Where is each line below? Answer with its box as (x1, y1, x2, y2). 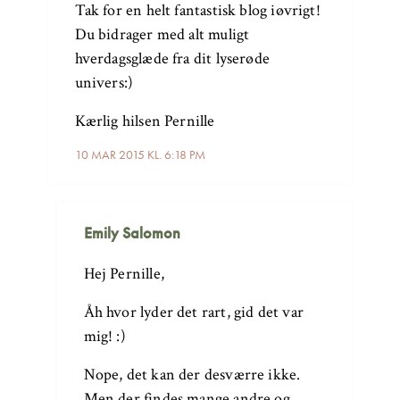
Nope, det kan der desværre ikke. (83, 363, 301, 385)
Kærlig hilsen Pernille (74, 110, 215, 131)
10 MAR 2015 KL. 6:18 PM (74, 146, 205, 162)
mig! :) (83, 325, 126, 346)
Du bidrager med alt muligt (74, 23, 250, 45)
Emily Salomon (83, 221, 180, 243)
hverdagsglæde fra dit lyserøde (74, 47, 270, 69)
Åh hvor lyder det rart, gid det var (83, 301, 304, 322)
